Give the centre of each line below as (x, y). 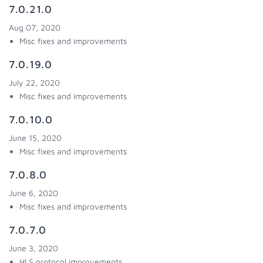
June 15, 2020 (35, 138)
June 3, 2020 (33, 248)
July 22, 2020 (34, 82)
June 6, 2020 (33, 193)
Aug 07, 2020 (35, 27)
